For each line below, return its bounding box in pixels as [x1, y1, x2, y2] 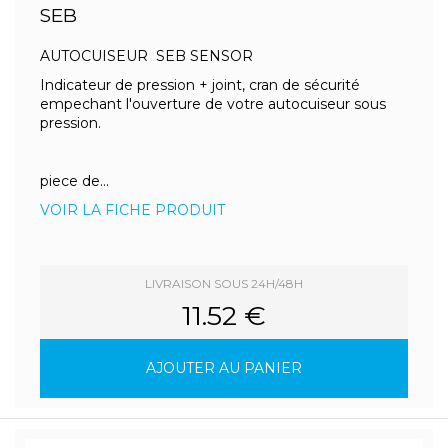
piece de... [40, 172, 109, 190]
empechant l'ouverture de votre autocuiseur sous [40, 95, 386, 113]
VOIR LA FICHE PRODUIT [40, 201, 225, 219]
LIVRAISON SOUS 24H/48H [145, 276, 303, 291]
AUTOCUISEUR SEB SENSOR [40, 47, 253, 65]
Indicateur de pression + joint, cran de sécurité [40, 76, 360, 94]
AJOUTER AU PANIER [146, 359, 302, 377]
